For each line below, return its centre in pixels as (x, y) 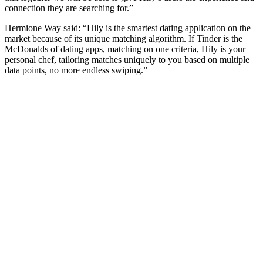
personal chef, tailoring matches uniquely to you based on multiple (127, 59)
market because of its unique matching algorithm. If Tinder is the (124, 38)
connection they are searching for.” (69, 8)
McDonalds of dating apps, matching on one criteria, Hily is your (125, 49)
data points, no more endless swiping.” (76, 70)
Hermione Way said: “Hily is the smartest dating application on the (128, 28)
